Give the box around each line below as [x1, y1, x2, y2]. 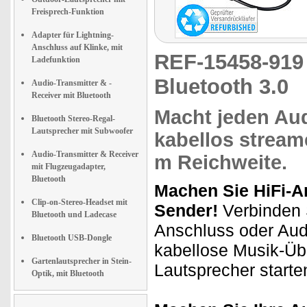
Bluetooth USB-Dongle [32, 233, 112, 243]
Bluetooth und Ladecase [32, 210, 116, 219]
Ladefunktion [32, 55, 80, 64]
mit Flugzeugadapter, [32, 162, 106, 171]
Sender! [154, 201, 218, 220]
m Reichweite [154, 151, 282, 173]
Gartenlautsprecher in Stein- [32, 256, 132, 266]
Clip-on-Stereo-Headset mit [32, 197, 127, 207]
